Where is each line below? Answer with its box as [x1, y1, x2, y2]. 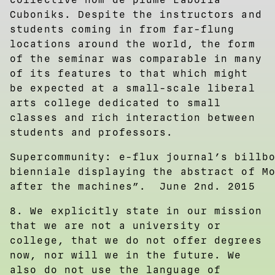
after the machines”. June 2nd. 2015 [10, 180, 255, 192]
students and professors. [10, 126, 174, 138]
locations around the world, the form [10, 37, 255, 50]
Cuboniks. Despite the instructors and [10, 8, 262, 20]
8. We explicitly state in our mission [10, 204, 262, 217]
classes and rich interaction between [10, 111, 255, 123]
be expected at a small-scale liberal [10, 82, 255, 94]
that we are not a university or [10, 219, 222, 231]
